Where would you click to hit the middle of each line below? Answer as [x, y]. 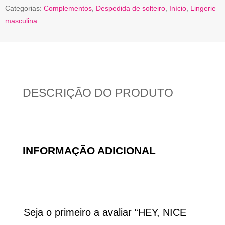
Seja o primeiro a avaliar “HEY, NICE [105, 212]
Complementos [68, 8]
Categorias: [24, 8]
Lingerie [203, 8]
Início [178, 8]
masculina [21, 20]
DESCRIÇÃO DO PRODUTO [98, 93]
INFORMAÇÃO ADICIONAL [89, 150]
